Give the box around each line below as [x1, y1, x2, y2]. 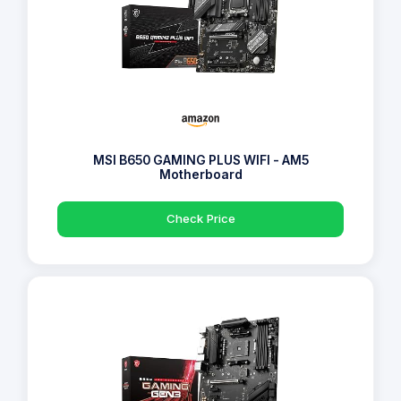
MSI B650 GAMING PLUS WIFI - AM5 [92, 153, 309, 168]
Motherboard [158, 167, 243, 183]
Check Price [166, 211, 235, 226]
